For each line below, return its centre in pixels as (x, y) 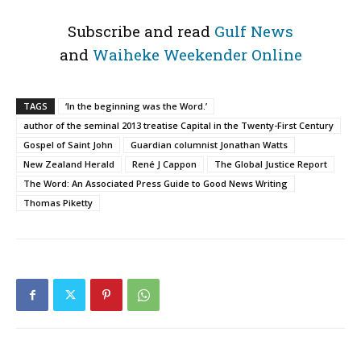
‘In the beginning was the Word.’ (136, 106)
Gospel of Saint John (68, 145)
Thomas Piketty (58, 203)
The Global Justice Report (271, 164)
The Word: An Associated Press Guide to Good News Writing (156, 183)
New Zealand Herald (69, 164)
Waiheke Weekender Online (197, 54)
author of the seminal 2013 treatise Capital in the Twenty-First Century (178, 125)
